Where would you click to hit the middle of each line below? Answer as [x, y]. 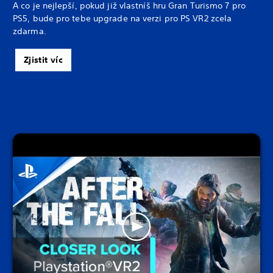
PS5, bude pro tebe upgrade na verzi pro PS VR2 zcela [122, 19]
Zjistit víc [43, 60]
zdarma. [30, 31]
